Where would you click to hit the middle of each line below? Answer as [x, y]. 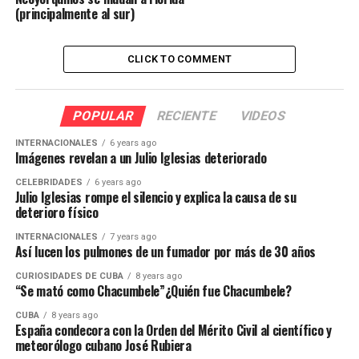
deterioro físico [56, 212]
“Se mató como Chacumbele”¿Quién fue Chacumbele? [153, 290]
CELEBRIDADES [48, 182]
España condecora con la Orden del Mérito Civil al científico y [173, 330]
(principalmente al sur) [75, 13]
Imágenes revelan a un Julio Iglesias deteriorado [141, 157]
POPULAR [104, 115]
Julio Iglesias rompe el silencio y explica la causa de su [155, 197]
